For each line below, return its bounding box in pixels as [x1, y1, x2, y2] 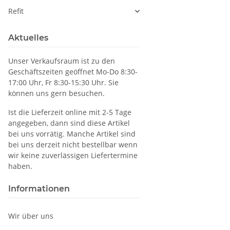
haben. [8, 161, 32, 171]
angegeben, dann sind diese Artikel [8, 118, 130, 128]
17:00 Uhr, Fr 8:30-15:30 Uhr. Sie [8, 78, 119, 88]
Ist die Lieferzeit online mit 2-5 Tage [8, 107, 131, 118]
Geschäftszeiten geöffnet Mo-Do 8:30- [8, 67, 138, 77]
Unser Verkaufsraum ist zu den [8, 56, 115, 66]
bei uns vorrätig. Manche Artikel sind [8, 129, 136, 139]
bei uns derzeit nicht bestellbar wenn [8, 140, 138, 150]
